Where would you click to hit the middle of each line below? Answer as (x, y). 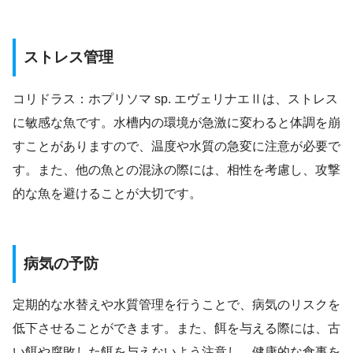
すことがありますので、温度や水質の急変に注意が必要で (176, 146)
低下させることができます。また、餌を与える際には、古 (176, 329)
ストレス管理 (69, 58)
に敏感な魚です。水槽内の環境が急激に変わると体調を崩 (176, 122)
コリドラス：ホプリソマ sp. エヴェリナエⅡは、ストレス (175, 98)
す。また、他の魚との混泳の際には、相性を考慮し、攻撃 (176, 169)
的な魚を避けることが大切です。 (107, 193)
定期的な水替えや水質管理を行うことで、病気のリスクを (176, 305)
